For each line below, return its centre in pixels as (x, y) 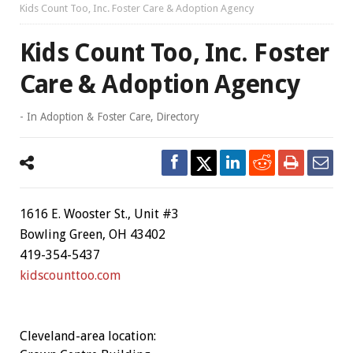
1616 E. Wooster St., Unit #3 (99, 214)
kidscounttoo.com (70, 275)
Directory (177, 117)
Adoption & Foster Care (95, 117)
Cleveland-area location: (87, 336)
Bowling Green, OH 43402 (92, 234)
